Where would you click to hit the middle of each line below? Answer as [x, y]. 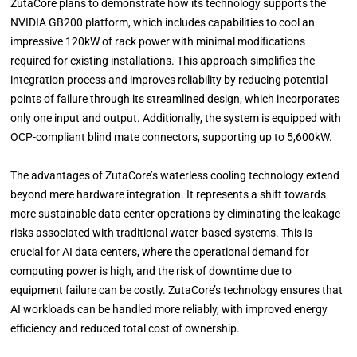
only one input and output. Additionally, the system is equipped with [176, 118]
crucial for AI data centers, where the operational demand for [160, 251]
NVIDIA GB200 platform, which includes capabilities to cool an [163, 22]
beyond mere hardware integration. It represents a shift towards [169, 194]
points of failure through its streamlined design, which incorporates [175, 98]
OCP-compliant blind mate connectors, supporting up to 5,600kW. [172, 137]
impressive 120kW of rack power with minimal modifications [158, 41]
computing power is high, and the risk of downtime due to [151, 271]
